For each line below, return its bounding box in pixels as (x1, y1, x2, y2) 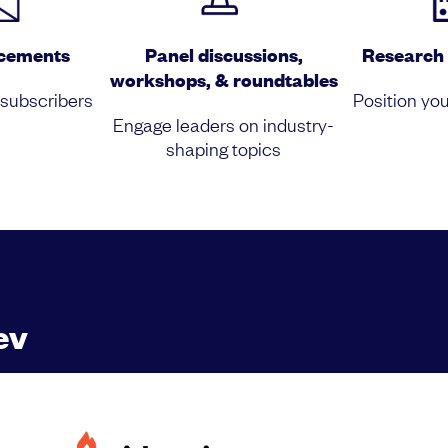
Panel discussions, (144, 42, 303, 68)
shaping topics (166, 136, 282, 161)
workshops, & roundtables (109, 67, 338, 93)
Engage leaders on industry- (113, 112, 335, 137)
